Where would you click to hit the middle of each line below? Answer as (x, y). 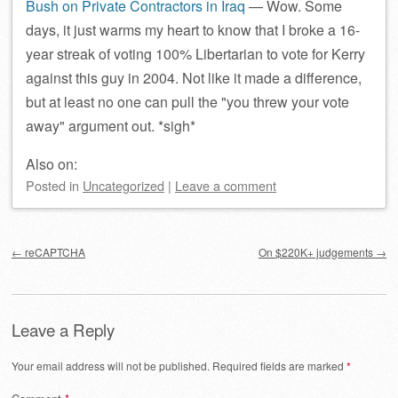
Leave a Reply (63, 330)
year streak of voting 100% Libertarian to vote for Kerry (195, 54)
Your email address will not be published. (111, 365)
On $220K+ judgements (317, 252)
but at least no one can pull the (123, 102)
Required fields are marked (279, 365)
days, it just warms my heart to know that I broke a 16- (193, 30)
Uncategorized (123, 185)
